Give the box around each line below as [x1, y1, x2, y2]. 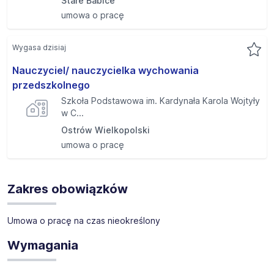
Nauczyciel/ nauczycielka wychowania [12, 64, 199, 76]
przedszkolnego [12, 79, 90, 91]
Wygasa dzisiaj [12, 43, 66, 52]
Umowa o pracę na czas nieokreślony [7, 215, 160, 226]
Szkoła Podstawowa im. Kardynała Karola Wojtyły [61, 95, 260, 106]
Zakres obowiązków [7, 182, 128, 196]
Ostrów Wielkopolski [61, 125, 150, 135]
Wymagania [7, 238, 78, 253]
